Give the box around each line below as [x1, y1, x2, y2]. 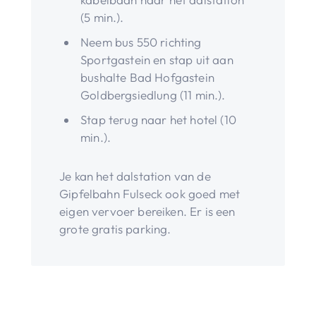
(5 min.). [80, 9, 124, 25]
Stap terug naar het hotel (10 [80, 111, 236, 127]
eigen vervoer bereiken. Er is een [59, 203, 236, 219]
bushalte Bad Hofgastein [80, 69, 214, 85]
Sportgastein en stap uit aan [80, 51, 233, 67]
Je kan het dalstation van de [59, 168, 211, 183]
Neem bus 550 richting [80, 34, 202, 49]
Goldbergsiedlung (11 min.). [80, 87, 226, 102]
